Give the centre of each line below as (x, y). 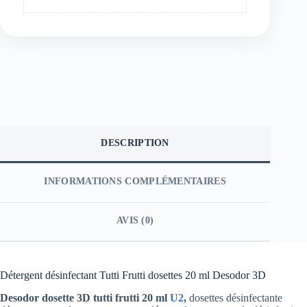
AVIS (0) (135, 220)
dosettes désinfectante (236, 297)
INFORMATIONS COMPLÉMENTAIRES (135, 182)
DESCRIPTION (135, 143)
